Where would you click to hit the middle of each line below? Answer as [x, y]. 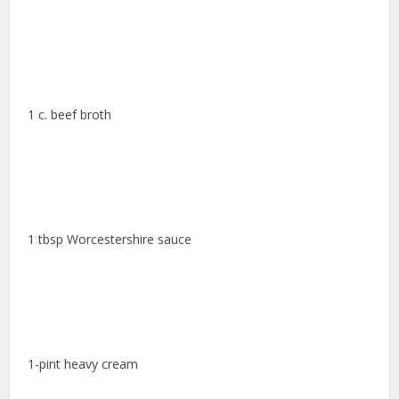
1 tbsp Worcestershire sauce [110, 240]
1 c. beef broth [70, 115]
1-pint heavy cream [83, 364]
